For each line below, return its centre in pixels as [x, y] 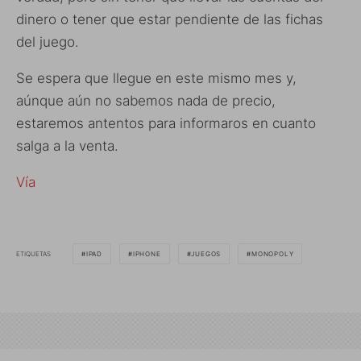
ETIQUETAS [33, 253]
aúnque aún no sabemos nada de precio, [146, 101]
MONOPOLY [273, 254]
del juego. [48, 42]
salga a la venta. [67, 146]
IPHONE [147, 254]
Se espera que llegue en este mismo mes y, [156, 78]
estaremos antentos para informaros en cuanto [166, 123]
